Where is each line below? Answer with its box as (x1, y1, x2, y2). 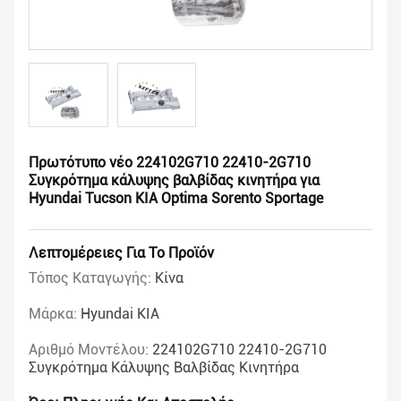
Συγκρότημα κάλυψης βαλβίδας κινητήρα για (29, 172, 320, 190)
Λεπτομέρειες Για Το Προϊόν (29, 244, 214, 262)
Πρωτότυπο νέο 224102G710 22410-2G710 (29, 154, 311, 172)
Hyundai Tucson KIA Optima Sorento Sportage (29, 190, 323, 208)
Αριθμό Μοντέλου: (29, 341, 152, 359)
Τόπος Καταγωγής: (29, 269, 155, 287)
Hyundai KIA (81, 305, 159, 323)
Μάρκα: (29, 305, 81, 323)
